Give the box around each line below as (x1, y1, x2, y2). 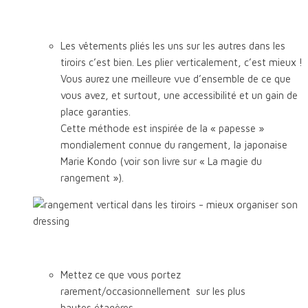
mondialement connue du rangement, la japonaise (60, 138, 287, 151)
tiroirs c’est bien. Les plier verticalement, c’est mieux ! (60, 56, 302, 68)
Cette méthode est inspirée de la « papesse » (60, 122, 264, 134)
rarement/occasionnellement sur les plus (60, 285, 245, 297)
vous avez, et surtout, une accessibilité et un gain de (60, 89, 298, 101)
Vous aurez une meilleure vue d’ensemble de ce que (60, 72, 291, 85)
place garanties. (60, 105, 131, 118)
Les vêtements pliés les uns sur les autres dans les (60, 39, 285, 52)
